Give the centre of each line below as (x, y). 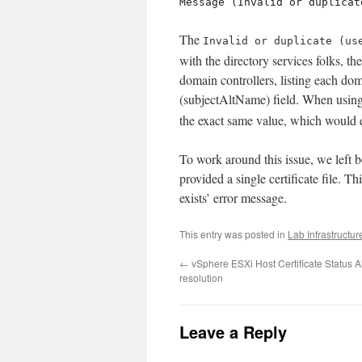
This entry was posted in (234, 234)
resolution (201, 278)
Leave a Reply (233, 332)
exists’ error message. (233, 198)
